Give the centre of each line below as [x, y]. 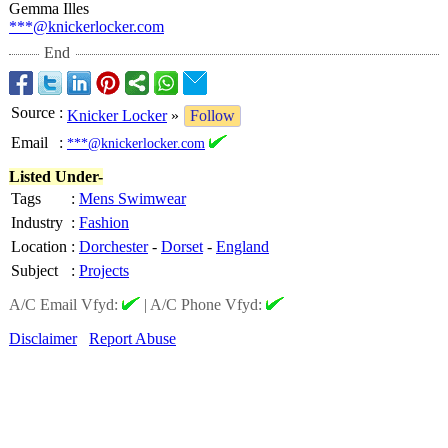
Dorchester [113, 246]
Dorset [182, 246]
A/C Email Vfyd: [65, 304]
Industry [37, 222]
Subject [34, 270]
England [242, 246]
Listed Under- [56, 176]
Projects [104, 270]
